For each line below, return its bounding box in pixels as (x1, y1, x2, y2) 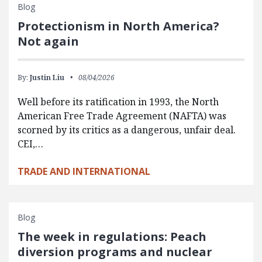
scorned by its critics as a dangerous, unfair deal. (18, 123, 236, 137)
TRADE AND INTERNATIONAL (18, 165, 150, 178)
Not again (18, 33, 79, 50)
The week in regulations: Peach (18, 229, 206, 245)
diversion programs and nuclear (18, 244, 212, 260)
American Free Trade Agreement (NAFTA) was (18, 109, 226, 123)
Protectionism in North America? (18, 18, 219, 35)
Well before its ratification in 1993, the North (18, 95, 219, 109)
